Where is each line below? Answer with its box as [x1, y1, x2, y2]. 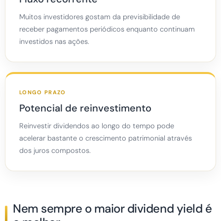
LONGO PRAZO [19, 89, 66, 96]
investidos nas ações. [19, 37, 89, 46]
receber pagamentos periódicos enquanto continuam [19, 25, 195, 34]
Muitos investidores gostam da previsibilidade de [19, 12, 180, 22]
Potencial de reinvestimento [19, 102, 151, 115]
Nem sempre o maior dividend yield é [13, 201, 212, 217]
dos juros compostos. [19, 146, 91, 155]
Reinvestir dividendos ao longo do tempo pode [19, 121, 174, 131]
